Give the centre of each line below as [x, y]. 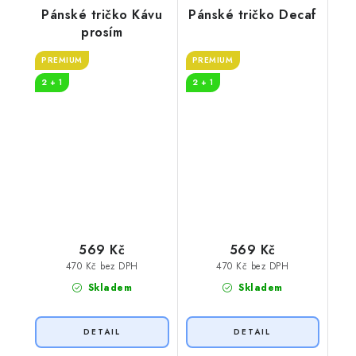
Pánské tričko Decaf [253, 14]
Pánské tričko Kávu [102, 14]
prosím [102, 32]
